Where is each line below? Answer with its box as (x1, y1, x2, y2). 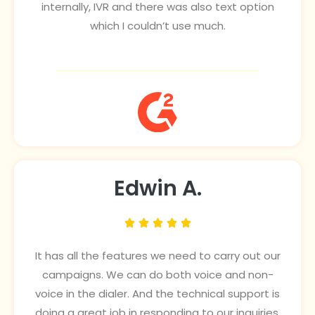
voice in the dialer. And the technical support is (35, 286, 280, 302)
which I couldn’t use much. (89, 18, 226, 33)
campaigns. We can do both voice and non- (41, 267, 274, 283)
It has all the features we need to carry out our (34, 248, 281, 264)
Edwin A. (113, 174, 202, 204)
